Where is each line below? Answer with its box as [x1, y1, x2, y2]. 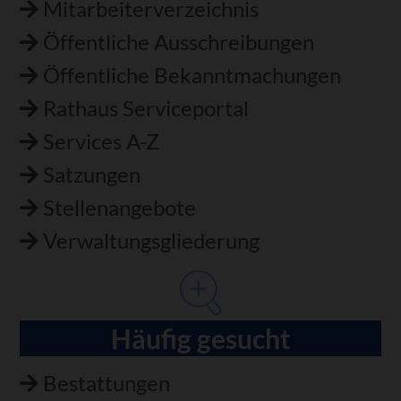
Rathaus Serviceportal [43, 96, 250, 122]
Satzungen [43, 161, 141, 187]
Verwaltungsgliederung [43, 227, 260, 253]
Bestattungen [43, 370, 171, 396]
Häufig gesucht [110, 321, 291, 354]
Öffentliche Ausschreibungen [43, 30, 315, 55]
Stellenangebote [43, 194, 197, 220]
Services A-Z [43, 129, 160, 155]
